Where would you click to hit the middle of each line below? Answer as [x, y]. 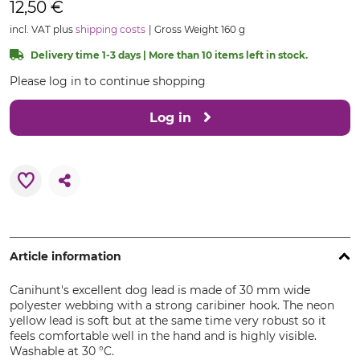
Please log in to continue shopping [108, 81]
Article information [65, 256]
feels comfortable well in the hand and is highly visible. [163, 336]
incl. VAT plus [43, 29]
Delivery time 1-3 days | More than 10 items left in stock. [169, 55]
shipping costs [110, 29]
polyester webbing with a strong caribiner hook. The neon [172, 305]
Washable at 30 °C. [62, 351]
